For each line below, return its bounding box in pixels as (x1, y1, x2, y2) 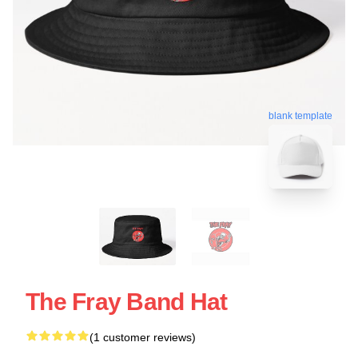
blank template (268, 109, 332, 121)
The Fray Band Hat (26, 288, 228, 315)
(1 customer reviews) (89, 330, 196, 344)
